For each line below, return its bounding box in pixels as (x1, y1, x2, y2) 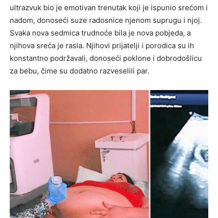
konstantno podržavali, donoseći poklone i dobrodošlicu (10, 54, 202, 63)
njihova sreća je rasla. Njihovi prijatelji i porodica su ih (10, 41, 194, 51)
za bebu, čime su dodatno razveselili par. (10, 66, 149, 76)
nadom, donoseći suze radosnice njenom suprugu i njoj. (10, 16, 202, 25)
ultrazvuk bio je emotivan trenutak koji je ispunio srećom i (10, 3, 208, 13)
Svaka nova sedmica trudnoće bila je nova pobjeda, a (10, 28, 191, 38)
